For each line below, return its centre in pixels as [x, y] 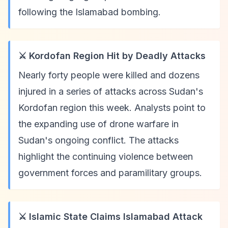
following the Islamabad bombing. [90, 12]
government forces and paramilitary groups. [110, 173]
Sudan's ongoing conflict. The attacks [98, 140]
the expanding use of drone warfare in [98, 124]
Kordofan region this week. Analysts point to [112, 108]
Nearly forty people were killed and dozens [109, 75]
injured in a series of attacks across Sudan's [111, 91]
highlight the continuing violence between [106, 156]
